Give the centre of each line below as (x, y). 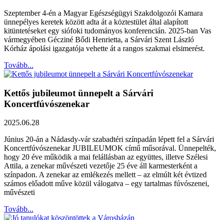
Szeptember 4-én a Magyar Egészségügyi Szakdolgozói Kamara (103, 13)
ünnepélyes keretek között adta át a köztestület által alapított (96, 22)
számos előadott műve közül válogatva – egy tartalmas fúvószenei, (107, 184)
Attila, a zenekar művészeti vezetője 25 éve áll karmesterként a (101, 166)
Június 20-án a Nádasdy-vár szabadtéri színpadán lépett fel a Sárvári (109, 139)
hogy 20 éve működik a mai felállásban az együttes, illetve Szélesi (106, 157)
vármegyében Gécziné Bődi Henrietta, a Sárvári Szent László (99, 39)
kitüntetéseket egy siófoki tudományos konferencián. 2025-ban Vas (108, 30)
